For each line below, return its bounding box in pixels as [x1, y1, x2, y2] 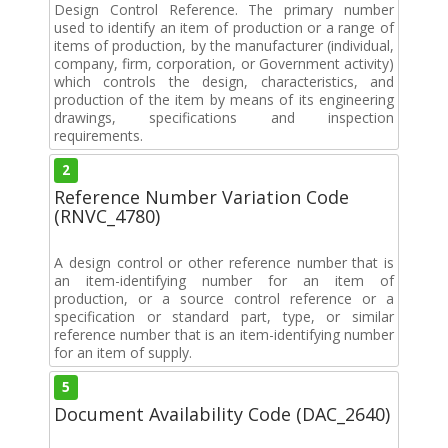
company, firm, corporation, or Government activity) [54, 53, 394, 73]
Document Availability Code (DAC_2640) [54, 401, 390, 426]
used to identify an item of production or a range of [54, 17, 394, 37]
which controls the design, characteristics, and [54, 71, 394, 91]
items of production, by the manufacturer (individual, [54, 35, 394, 55]
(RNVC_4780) [54, 203, 160, 228]
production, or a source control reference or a [54, 288, 394, 308]
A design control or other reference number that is [54, 252, 394, 272]
